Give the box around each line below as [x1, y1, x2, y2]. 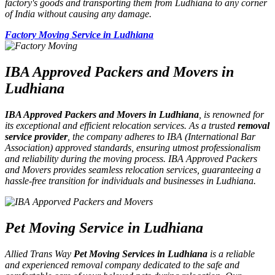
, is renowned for [199, 109, 264, 120]
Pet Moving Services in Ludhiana [74, 249, 210, 260]
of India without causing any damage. [5, 9, 152, 20]
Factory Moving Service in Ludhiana [5, 29, 153, 41]
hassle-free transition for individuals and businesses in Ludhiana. [5, 176, 256, 187]
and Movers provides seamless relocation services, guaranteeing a [5, 165, 261, 176]
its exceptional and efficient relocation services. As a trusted [5, 120, 238, 131]
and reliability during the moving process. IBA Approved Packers [5, 153, 257, 165]
